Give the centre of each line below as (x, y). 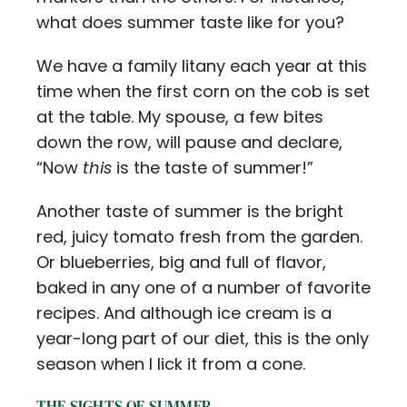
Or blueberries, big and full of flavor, (181, 262)
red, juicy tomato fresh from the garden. (199, 237)
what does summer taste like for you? (190, 22)
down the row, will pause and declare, (189, 142)
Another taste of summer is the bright (190, 211)
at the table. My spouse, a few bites (180, 117)
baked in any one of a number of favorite (203, 288)
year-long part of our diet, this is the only (203, 338)
